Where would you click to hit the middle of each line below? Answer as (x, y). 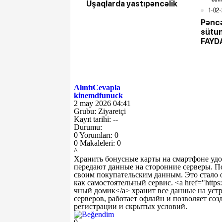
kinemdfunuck (98, 96)
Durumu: (88, 127)
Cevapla (107, 88)
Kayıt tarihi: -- (96, 119)
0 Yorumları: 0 (96, 135)
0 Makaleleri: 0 (97, 143)
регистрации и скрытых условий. (131, 207)
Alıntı (83, 88)
